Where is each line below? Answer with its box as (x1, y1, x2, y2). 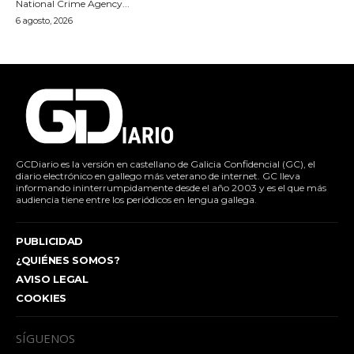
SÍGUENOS (16, 330, 75, 346)
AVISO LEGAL (16, 272, 88, 285)
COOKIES (16, 291, 66, 304)
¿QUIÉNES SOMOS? (16, 253, 120, 266)
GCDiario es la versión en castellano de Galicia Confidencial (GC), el (16, 157, 315, 170)
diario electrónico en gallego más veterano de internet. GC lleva (16, 169, 300, 182)
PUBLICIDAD (16, 234, 83, 247)
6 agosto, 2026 (16, 14, 73, 26)
